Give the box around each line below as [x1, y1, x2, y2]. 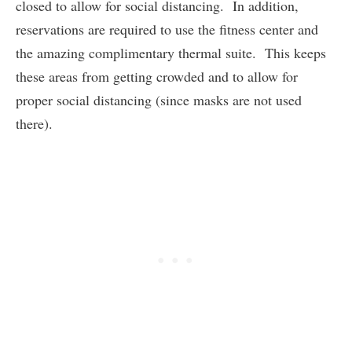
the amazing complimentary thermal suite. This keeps [16, 43, 326, 63]
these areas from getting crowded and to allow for [16, 67, 298, 86]
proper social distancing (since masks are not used [16, 90, 302, 110]
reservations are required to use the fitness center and [16, 20, 318, 39]
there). [16, 114, 53, 134]
